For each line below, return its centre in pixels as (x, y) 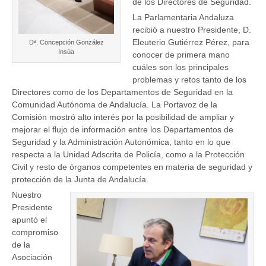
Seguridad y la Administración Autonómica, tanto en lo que (121, 142)
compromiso (35, 232)
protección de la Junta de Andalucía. (80, 180)
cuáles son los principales (180, 67)
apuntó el (29, 220)
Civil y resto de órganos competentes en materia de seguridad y (132, 167)
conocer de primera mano (181, 55)
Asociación (32, 257)
